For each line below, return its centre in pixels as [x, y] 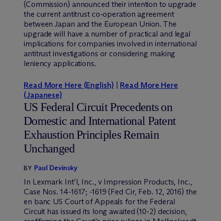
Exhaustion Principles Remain [91, 134]
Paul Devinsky [56, 168]
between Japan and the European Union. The [100, 24]
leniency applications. [60, 63]
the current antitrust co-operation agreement [99, 14]
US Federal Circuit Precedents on [98, 107]
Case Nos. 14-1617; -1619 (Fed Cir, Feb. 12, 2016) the [110, 191]
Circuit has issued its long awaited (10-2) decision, [105, 211]
